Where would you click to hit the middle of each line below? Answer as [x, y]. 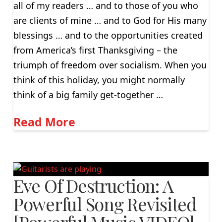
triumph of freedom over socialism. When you [110, 65]
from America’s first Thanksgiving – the [95, 50]
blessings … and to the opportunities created [108, 35]
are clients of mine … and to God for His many [110, 21]
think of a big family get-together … [88, 95]
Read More [44, 122]
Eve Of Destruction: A [93, 186]
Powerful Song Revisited [105, 204]
